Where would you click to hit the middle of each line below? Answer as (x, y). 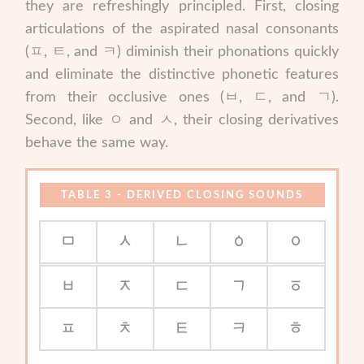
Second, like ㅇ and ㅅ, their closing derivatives (182, 119)
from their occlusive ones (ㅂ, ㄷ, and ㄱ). (182, 97)
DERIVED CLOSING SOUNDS (215, 195)
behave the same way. (97, 142)
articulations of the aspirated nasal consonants (182, 28)
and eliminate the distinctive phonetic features (182, 74)
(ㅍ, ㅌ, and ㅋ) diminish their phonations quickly (182, 51)
